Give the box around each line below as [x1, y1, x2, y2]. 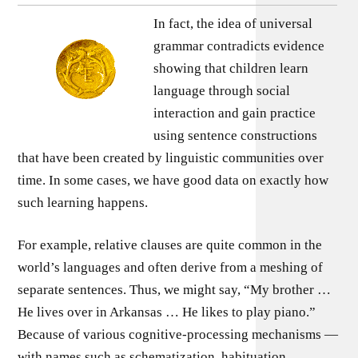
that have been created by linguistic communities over [18, 149, 324, 165]
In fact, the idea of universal [153, 15, 313, 31]
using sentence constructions [153, 127, 318, 143]
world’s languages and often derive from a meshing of [18, 260, 324, 275]
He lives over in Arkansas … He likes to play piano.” [18, 304, 316, 320]
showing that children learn [153, 60, 309, 76]
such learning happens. [18, 194, 149, 210]
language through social [153, 82, 291, 98]
